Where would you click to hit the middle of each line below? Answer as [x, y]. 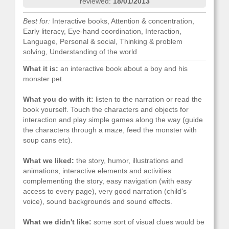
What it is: [41, 68]
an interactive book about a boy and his [123, 68]
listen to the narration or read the [148, 99]
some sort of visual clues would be [148, 222]
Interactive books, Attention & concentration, [122, 21]
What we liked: [49, 161]
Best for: [37, 21]
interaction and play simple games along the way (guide [113, 120]
